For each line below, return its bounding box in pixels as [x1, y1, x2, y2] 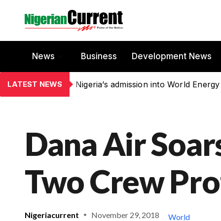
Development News [132, 51, 212, 62]
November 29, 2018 [91, 210, 159, 220]
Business [81, 51, 117, 62]
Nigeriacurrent [25, 210, 79, 220]
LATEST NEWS [7, 79, 62, 89]
